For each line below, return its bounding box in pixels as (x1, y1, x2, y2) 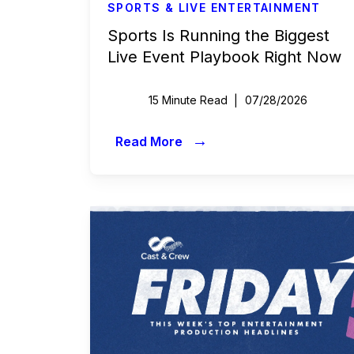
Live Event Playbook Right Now (107, 47, 341, 66)
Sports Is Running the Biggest (107, 26, 330, 45)
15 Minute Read (149, 93, 228, 107)
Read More (115, 134, 186, 149)
